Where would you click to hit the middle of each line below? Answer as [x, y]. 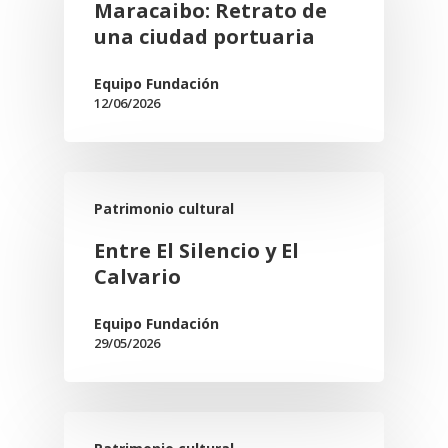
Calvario [137, 276]
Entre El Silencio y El [196, 250]
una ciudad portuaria [204, 36]
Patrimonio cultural [164, 208]
